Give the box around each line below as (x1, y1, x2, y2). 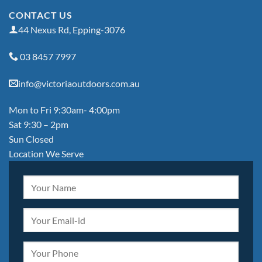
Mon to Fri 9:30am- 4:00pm (9, 104, 120, 116)
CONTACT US (9, 9, 73, 20)
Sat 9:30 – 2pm (9, 119, 68, 130)
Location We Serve (9, 148, 84, 160)
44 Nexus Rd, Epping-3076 (18, 23, 125, 35)
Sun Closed (9, 133, 54, 145)
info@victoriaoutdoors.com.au (18, 77, 140, 89)
